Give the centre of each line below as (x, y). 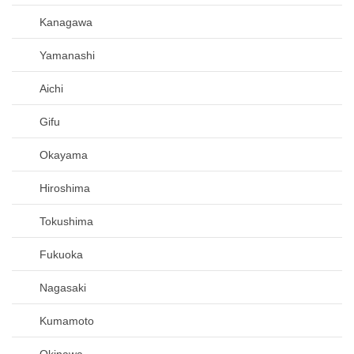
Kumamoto (67, 320)
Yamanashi (67, 55)
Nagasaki (63, 287)
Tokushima (66, 221)
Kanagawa (66, 22)
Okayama (64, 154)
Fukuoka (61, 254)
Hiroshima (65, 188)
